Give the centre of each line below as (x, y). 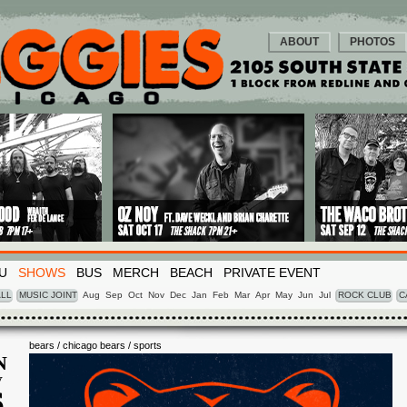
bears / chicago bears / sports (95, 345)
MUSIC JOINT (48, 295)
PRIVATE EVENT (272, 273)
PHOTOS (372, 42)
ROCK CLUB (365, 295)
